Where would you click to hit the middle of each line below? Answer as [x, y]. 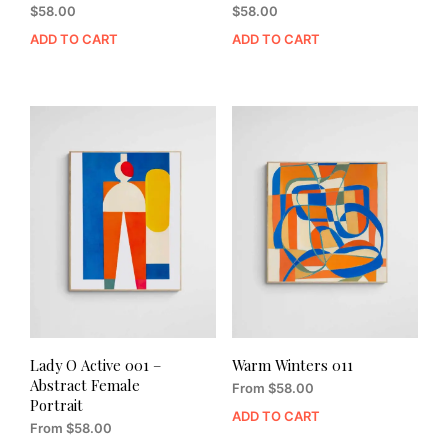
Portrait [56, 404]
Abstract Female [85, 384]
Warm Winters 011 [292, 364]
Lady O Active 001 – [95, 364]
